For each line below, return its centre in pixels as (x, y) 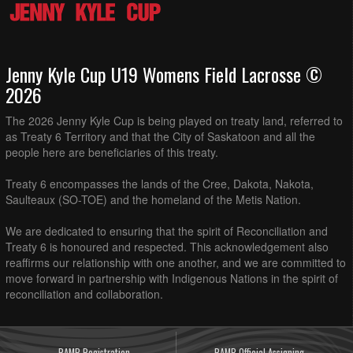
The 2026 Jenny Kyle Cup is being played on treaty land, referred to (174, 120)
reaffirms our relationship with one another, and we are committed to (176, 262)
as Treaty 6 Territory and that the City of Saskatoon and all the (160, 136)
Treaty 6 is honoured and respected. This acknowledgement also (167, 246)
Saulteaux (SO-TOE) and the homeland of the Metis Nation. (153, 199)
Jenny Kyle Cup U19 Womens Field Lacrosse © (164, 74)
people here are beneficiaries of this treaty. (112, 152)
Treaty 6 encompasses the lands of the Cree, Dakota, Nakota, (160, 183)
